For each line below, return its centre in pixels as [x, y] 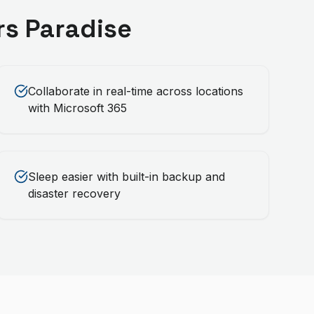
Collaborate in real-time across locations [135, 91]
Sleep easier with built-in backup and [126, 177]
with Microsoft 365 [77, 108]
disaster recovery [74, 193]
